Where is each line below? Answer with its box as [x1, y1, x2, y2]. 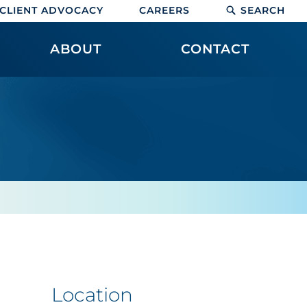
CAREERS [139, 4, 190, 16]
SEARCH [241, 4, 285, 16]
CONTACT [180, 41, 249, 57]
